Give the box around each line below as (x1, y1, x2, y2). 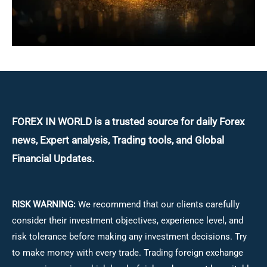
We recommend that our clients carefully (78, 198, 240, 210)
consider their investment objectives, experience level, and (12, 215, 243, 226)
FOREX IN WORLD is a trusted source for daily (12, 116, 217, 128)
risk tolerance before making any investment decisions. (12, 231, 232, 242)
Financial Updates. (12, 153, 94, 165)
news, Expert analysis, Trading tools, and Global (12, 134, 224, 147)
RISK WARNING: (12, 198, 78, 210)
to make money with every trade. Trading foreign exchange (12, 247, 243, 258)
